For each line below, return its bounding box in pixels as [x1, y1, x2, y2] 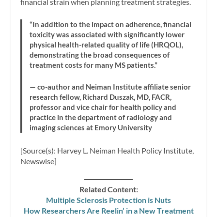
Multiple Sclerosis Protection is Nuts [46, 195, 171, 205]
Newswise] [20, 156, 57, 166]
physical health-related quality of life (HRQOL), [30, 40, 184, 49]
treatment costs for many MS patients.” [30, 61, 158, 70]
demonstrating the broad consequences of [30, 50, 170, 60]
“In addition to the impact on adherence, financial [30, 20, 192, 29]
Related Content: [79, 185, 138, 194]
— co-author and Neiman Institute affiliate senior [30, 82, 191, 92]
